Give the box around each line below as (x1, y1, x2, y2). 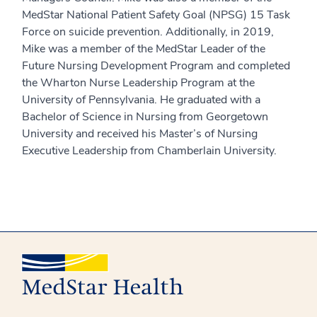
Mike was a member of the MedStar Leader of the (22, 41, 265, 57)
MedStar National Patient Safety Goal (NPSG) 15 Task (22, 7, 290, 23)
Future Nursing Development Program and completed (22, 58, 290, 74)
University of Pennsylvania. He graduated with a (22, 92, 260, 108)
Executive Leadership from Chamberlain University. (22, 143, 277, 158)
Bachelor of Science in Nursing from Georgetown (22, 109, 268, 125)
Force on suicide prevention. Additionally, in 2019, (22, 24, 274, 40)
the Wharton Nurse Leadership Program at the (22, 75, 255, 91)
